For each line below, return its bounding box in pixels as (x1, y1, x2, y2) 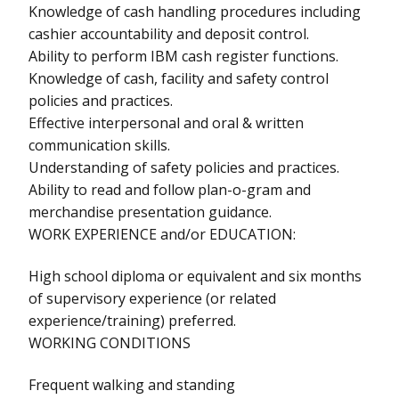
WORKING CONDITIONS (28, 332, 191, 353)
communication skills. (28, 134, 170, 155)
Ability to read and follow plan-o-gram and (28, 179, 311, 199)
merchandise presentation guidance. (28, 201, 272, 222)
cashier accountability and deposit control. (28, 23, 309, 44)
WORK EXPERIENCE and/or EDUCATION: (28, 224, 296, 244)
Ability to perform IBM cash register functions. (28, 45, 338, 66)
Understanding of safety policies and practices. (28, 157, 339, 177)
